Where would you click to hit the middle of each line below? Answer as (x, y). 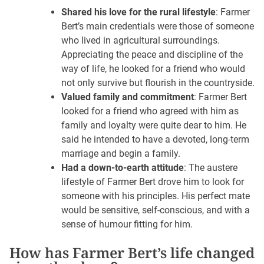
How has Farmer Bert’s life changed (132, 253)
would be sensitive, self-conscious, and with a (156, 210)
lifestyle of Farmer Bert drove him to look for (153, 182)
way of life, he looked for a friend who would (153, 69)
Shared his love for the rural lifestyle (138, 12)
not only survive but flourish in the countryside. (158, 83)
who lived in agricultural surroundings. (141, 41)
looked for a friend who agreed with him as (150, 111)
